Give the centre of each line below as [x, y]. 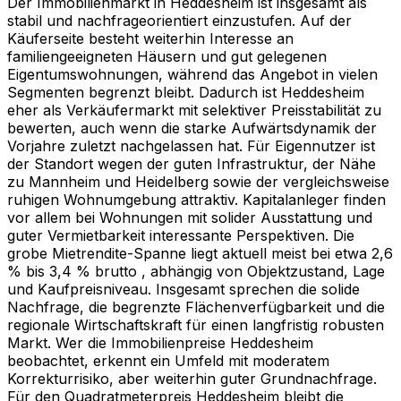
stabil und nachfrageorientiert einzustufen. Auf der [179, 20]
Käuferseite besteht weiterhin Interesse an [150, 38]
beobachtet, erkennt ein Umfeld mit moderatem [168, 360]
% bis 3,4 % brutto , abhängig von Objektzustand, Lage [196, 271]
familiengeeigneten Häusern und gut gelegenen [167, 56]
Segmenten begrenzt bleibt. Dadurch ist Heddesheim [186, 92]
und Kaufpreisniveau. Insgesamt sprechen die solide [183, 289]
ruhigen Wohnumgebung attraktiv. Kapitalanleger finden [196, 199]
